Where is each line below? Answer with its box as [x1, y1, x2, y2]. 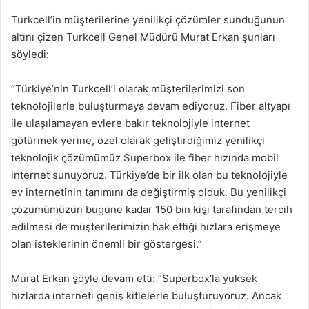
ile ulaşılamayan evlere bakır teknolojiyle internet [11, 116, 250, 130]
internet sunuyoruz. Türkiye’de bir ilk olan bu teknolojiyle [11, 168, 288, 181]
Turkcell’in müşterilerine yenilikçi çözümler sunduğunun [11, 12, 285, 26]
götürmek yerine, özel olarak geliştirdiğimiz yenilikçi [11, 133, 265, 147]
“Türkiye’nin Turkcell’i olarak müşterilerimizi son [11, 81, 245, 95]
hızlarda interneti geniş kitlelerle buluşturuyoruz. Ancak [11, 288, 281, 302]
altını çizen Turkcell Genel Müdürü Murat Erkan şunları [11, 30, 275, 43]
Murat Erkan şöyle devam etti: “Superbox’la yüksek [11, 271, 257, 285]
